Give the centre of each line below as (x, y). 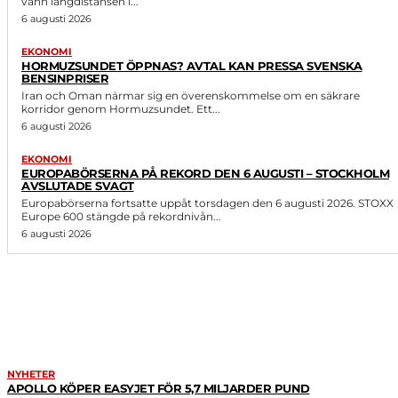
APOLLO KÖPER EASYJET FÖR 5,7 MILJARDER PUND (159, 388)
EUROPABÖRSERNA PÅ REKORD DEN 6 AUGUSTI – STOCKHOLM (205, 173)
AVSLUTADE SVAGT (78, 185)
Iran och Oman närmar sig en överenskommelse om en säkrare (191, 95)
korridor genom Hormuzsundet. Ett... (121, 108)
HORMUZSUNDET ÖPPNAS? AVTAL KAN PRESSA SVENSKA (192, 65)
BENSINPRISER (65, 78)
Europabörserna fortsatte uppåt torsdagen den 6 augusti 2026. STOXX (207, 203)
